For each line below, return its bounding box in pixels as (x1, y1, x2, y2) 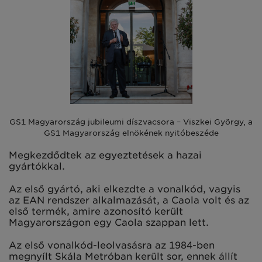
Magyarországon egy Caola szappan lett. (9, 216, 209, 228)
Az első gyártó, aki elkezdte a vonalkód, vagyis (9, 183, 240, 195)
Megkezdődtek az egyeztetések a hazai (9, 149, 202, 161)
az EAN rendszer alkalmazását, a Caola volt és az (9, 194, 249, 206)
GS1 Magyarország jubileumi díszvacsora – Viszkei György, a (9, 116, 253, 126)
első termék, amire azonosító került (9, 205, 183, 217)
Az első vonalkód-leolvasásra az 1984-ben (9, 239, 215, 251)
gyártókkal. (9, 160, 65, 172)
